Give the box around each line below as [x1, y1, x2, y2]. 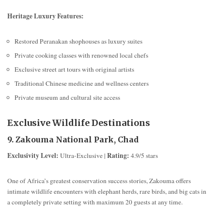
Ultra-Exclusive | [59, 151, 107, 160]
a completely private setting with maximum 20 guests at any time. [7, 198, 183, 207]
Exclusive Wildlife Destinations [7, 117, 150, 128]
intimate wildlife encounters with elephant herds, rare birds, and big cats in [7, 187, 206, 196]
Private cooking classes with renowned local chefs [15, 50, 148, 60]
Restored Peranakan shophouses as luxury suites [15, 36, 142, 46]
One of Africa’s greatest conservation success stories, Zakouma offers [7, 176, 191, 186]
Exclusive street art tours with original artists [15, 64, 134, 74]
